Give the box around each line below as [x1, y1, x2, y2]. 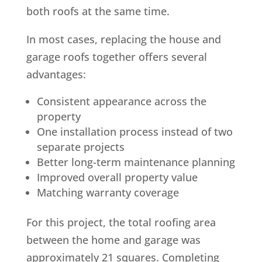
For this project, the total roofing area [26, 215, 216, 229]
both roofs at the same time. [26, 4, 170, 18]
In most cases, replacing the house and [26, 32, 221, 46]
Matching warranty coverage [36, 185, 179, 199]
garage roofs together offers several [26, 49, 207, 64]
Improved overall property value [36, 170, 198, 184]
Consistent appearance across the [36, 94, 206, 108]
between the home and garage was [26, 232, 201, 247]
